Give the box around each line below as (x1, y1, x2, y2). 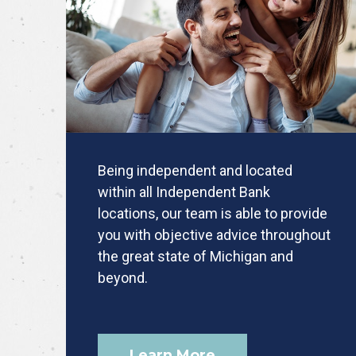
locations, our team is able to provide (98, 204, 328, 222)
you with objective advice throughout (98, 226, 331, 243)
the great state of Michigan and (98, 247, 294, 265)
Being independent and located (98, 161, 293, 179)
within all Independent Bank (98, 183, 271, 200)
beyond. (98, 269, 149, 286)
